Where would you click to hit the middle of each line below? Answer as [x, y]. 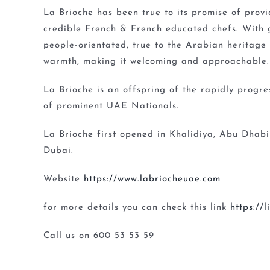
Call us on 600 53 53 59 [99, 236]
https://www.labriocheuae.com [152, 179]
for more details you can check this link [137, 207]
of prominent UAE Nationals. [111, 106]
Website [63, 179]
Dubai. [58, 151]
